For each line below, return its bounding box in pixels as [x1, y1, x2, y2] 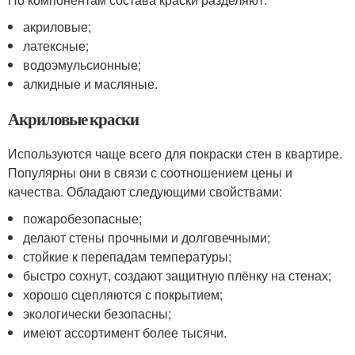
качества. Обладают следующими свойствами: [8, 181, 282, 200]
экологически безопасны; [23, 303, 172, 323]
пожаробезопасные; [23, 208, 143, 227]
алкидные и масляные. [23, 74, 158, 93]
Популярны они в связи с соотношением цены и [8, 162, 292, 181]
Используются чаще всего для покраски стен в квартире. [8, 143, 342, 162]
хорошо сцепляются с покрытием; [23, 284, 223, 303]
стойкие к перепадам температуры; [23, 246, 232, 265]
